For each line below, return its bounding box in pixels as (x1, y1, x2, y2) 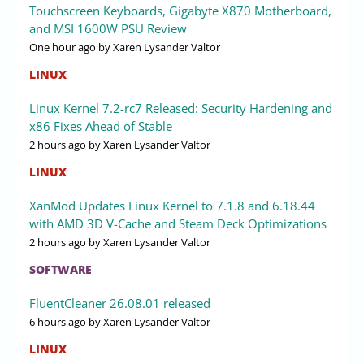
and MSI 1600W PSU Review (29, 19, 187, 37)
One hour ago (29, 39, 96, 54)
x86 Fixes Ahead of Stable (29, 117, 172, 134)
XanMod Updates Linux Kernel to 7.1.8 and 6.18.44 (29, 197, 315, 214)
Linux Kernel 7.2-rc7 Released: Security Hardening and (29, 99, 332, 116)
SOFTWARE (29, 261, 92, 277)
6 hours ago (29, 314, 86, 329)
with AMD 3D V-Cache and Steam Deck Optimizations (29, 214, 327, 232)
